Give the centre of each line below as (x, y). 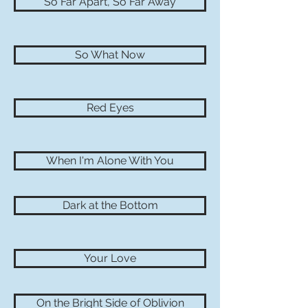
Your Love (110, 258)
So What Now (110, 55)
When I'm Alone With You (110, 161)
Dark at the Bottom (110, 205)
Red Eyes (110, 108)
